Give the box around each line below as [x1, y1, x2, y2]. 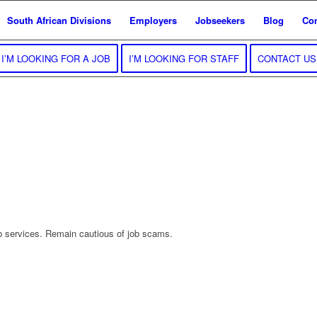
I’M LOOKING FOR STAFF [128, 52, 239, 65]
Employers [129, 13, 177, 27]
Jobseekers [195, 13, 245, 27]
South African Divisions [7, 13, 111, 27]
